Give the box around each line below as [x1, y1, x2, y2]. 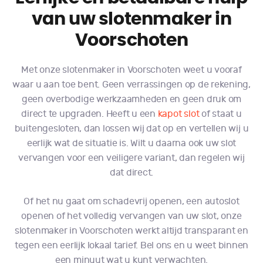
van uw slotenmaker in [31, 10, 232, 28]
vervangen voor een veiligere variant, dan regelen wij [18, 152, 245, 163]
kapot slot [157, 108, 200, 119]
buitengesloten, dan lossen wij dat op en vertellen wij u [14, 123, 249, 134]
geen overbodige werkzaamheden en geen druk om [21, 93, 242, 104]
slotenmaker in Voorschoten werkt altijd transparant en [14, 225, 249, 236]
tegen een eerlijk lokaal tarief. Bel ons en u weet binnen [14, 240, 249, 251]
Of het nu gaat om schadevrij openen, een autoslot [23, 195, 240, 207]
